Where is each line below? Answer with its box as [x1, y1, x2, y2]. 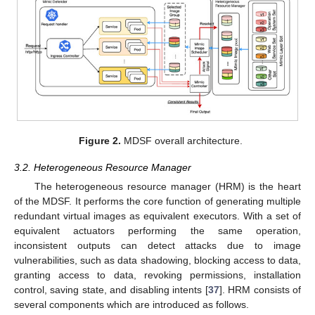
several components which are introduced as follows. [14, 298, 249, 310]
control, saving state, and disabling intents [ [14, 283, 208, 295]
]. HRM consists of [219, 283, 302, 295]
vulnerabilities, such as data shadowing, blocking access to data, [14, 254, 301, 266]
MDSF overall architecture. [120, 134, 243, 146]
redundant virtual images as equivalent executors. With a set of [14, 210, 301, 221]
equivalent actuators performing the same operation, [14, 224, 301, 236]
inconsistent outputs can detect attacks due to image [14, 239, 301, 251]
